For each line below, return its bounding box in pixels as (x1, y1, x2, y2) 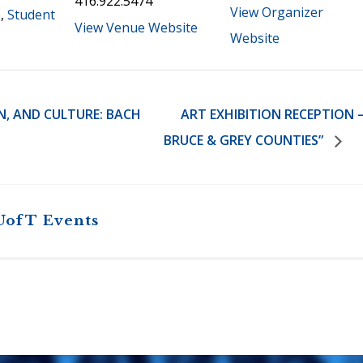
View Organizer (230, 3, 323, 21)
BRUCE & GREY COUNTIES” (164, 131, 327, 149)
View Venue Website (75, 19, 198, 36)
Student (7, 6, 55, 23)
